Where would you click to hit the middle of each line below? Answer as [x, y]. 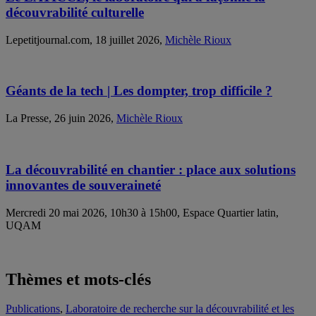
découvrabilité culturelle [75, 12]
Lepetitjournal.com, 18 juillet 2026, [85, 39]
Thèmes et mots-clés [78, 279]
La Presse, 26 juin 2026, [61, 119]
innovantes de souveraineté [83, 185]
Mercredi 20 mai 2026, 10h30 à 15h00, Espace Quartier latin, [142, 212]
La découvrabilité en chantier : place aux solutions [151, 169]
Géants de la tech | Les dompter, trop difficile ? [139, 91]
